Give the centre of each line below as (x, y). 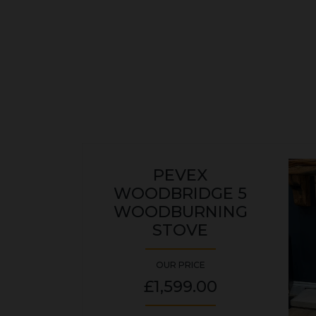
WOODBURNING (180, 211)
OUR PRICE (180, 265)
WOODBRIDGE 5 (180, 193)
